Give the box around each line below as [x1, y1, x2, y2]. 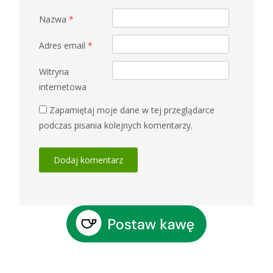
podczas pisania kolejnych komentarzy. [39, 119, 193, 132]
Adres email [39, 40, 88, 52]
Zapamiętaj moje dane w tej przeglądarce [49, 104, 214, 116]
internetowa [39, 81, 87, 93]
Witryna [39, 66, 69, 78]
